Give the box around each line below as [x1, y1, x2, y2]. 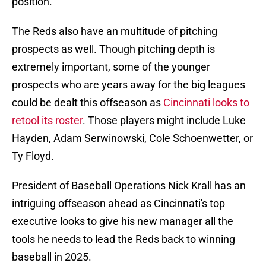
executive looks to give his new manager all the [12, 215, 233, 228]
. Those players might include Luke [83, 114, 246, 127]
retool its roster [12, 114, 83, 127]
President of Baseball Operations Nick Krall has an [12, 179, 246, 192]
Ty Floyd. [12, 150, 54, 163]
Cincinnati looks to [163, 96, 249, 109]
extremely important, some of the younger [12, 61, 210, 74]
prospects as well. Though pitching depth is [12, 43, 215, 56]
